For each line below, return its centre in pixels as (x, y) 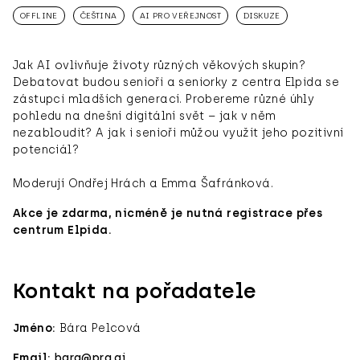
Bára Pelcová (98, 328)
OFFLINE (39, 15)
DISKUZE (262, 15)
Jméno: (35, 328)
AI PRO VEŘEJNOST (180, 15)
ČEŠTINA (98, 15)
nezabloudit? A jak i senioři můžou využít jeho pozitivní (178, 133)
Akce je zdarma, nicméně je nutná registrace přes (168, 213)
